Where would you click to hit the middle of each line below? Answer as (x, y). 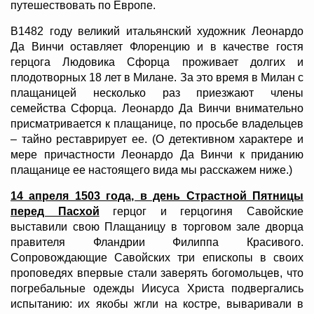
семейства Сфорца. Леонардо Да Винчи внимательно (157, 109)
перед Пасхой (55, 212)
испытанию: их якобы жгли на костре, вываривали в (157, 304)
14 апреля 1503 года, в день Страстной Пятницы (157, 196)
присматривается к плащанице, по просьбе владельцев (157, 124)
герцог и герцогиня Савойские (202, 212)
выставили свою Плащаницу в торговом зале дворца (157, 227)
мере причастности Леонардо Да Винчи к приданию (157, 155)
